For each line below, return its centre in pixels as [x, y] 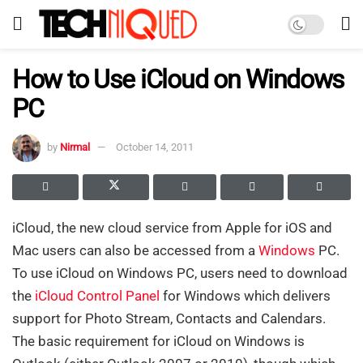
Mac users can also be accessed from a [135, 250]
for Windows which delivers [245, 295]
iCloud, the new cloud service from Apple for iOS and [172, 227]
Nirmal [75, 147]
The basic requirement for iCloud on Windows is [158, 341]
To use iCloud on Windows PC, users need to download [180, 273]
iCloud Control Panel [97, 295]
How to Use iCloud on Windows [179, 79]
